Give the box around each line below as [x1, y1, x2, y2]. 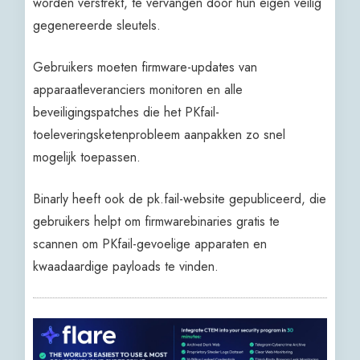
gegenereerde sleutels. [33, 15, 162, 35]
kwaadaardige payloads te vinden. [33, 256, 219, 276]
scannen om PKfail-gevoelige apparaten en [33, 234, 268, 253]
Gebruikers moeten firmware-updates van [33, 57, 258, 76]
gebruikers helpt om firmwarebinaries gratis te [33, 211, 280, 231]
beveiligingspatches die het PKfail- [33, 102, 220, 121]
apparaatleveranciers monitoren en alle [33, 80, 243, 99]
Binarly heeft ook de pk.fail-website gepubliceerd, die [33, 189, 327, 208]
